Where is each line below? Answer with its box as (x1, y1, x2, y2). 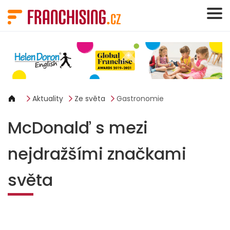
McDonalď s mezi (8, 116, 148, 140)
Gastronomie (117, 93, 164, 104)
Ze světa (74, 93, 105, 104)
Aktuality (32, 93, 63, 104)
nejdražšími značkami (8, 142, 186, 166)
